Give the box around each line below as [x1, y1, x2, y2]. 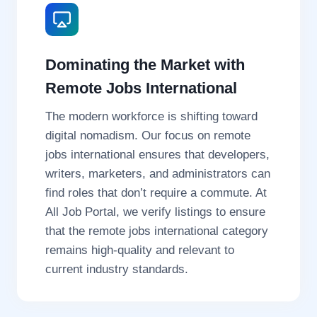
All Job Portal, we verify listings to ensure [45, 205, 265, 219]
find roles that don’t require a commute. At [45, 186, 267, 200]
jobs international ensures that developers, [45, 148, 270, 162]
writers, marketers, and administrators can [45, 167, 270, 181]
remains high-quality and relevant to [45, 243, 234, 258]
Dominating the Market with [45, 56, 245, 74]
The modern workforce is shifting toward [45, 110, 258, 124]
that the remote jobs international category [45, 224, 268, 238]
